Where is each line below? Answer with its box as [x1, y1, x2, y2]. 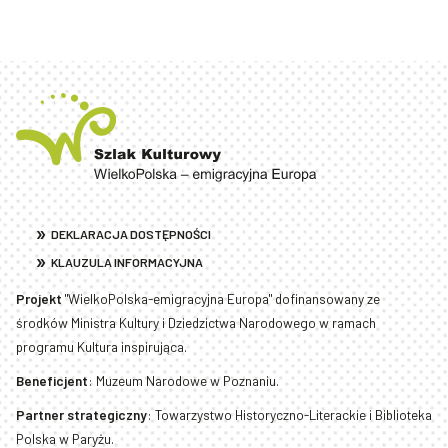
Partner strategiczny [16, 406, 147, 423]
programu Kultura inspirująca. [16, 337, 187, 355]
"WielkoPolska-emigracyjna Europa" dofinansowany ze [62, 289, 380, 307]
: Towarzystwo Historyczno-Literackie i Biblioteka [147, 406, 432, 423]
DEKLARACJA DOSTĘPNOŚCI [51, 227, 212, 242]
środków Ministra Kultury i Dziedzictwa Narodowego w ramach [16, 313, 376, 331]
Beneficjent [16, 371, 88, 389]
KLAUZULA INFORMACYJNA [51, 255, 204, 270]
